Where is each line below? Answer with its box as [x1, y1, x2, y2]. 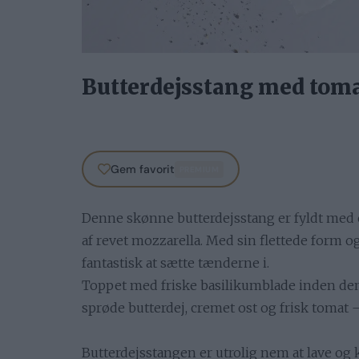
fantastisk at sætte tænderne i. [82, 255, 269, 272]
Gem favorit [110, 161, 175, 176]
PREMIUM [179, 163, 219, 175]
